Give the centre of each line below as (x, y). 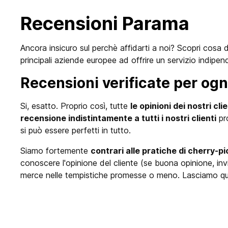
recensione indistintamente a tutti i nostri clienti (118, 118)
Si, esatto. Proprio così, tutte (75, 106)
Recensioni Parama (105, 24)
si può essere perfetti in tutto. (76, 131)
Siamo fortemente (55, 151)
